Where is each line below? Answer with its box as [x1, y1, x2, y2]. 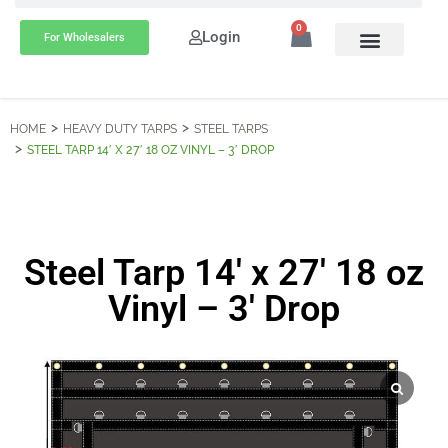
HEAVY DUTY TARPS [63, 122, 177, 136]
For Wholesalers [44, 30, 126, 44]
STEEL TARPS [194, 122, 268, 136]
